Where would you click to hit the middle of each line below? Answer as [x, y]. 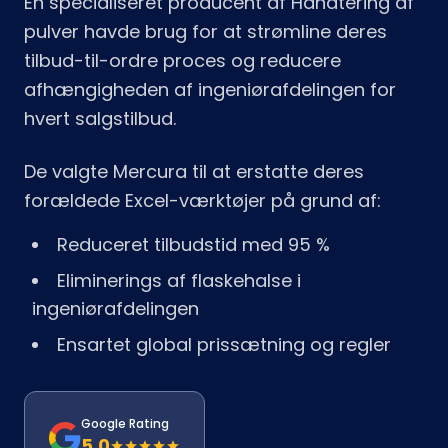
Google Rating [125, 423]
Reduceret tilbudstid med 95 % [193, 244]
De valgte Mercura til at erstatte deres [194, 171]
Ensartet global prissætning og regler [224, 344]
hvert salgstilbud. [100, 118]
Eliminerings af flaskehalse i [179, 280]
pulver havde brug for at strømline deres [205, 31]
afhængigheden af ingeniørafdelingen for [210, 89]
